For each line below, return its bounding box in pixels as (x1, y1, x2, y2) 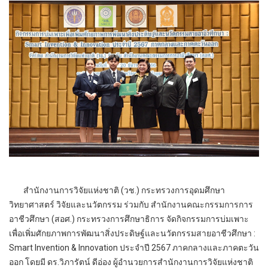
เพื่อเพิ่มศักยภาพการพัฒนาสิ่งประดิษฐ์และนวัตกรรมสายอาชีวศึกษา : (9, 228, 255, 238)
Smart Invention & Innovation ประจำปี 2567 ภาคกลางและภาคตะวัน (9, 242, 259, 252)
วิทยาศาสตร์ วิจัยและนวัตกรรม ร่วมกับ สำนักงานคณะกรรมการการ (9, 199, 253, 209)
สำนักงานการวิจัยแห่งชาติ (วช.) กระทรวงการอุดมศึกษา (9, 185, 225, 195)
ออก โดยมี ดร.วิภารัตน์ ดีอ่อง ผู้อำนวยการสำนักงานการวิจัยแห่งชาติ (9, 257, 253, 267)
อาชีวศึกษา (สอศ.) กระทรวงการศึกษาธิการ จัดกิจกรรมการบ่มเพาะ (9, 214, 249, 224)
